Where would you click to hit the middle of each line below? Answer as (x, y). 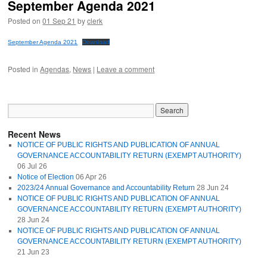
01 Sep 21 (59, 21)
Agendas (55, 69)
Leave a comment (126, 69)
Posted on (24, 21)
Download (96, 42)
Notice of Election (46, 177)
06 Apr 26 (91, 177)
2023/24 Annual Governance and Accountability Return (106, 188)
